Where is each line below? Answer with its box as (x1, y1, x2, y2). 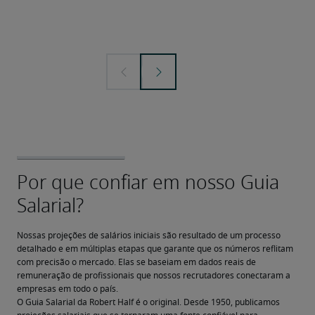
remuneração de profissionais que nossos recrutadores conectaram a (17, 271, 290, 280)
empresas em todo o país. (17, 285, 118, 293)
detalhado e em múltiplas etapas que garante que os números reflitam (17, 245, 293, 253)
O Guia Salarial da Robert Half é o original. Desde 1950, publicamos (17, 298, 280, 307)
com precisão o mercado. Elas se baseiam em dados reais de (17, 258, 256, 266)
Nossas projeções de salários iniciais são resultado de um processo (17, 231, 281, 240)
